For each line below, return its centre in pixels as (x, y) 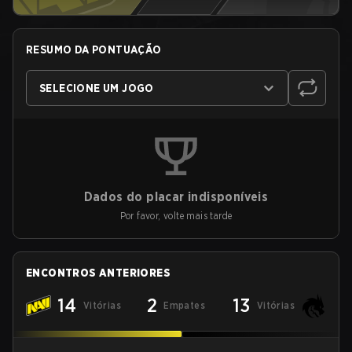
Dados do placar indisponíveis (176, 197)
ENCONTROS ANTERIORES (98, 273)
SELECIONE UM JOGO (97, 88)
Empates (185, 305)
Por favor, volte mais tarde (176, 216)
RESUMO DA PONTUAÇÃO (94, 49)
